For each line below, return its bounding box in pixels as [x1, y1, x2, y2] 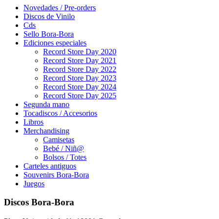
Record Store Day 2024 [43, 82, 116, 91]
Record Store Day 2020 [43, 47, 116, 56]
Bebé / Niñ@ [43, 144, 84, 153]
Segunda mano [23, 100, 69, 109]
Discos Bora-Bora [4, 197, 74, 208]
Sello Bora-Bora [23, 29, 74, 38]
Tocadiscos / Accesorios [23, 109, 97, 117]
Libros [23, 117, 44, 126]
